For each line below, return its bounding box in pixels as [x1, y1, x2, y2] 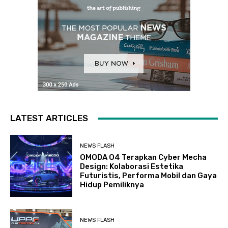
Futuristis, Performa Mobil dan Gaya [80, 170, 217, 180]
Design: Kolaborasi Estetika [80, 161, 184, 171]
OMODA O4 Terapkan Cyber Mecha [80, 152, 207, 162]
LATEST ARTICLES [10, 113, 88, 123]
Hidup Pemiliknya [80, 180, 145, 189]
